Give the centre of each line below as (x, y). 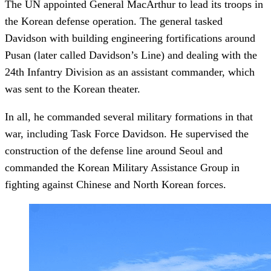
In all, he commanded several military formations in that (129, 117)
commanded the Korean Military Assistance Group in (122, 168)
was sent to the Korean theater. (74, 89)
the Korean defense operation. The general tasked (114, 21)
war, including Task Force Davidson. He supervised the (127, 134)
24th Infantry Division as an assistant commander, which (130, 72)
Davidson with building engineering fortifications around (130, 38)
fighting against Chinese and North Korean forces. (116, 185)
